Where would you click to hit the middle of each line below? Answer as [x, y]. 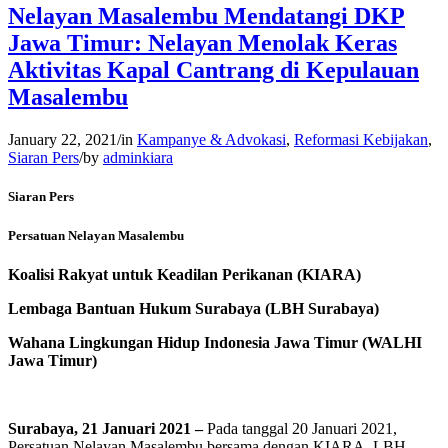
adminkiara [138, 158]
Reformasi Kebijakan [361, 140]
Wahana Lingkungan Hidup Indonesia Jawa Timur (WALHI [215, 342]
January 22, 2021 [62, 140]
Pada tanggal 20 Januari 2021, [300, 428]
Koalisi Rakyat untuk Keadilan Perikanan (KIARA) [184, 274]
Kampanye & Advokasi [211, 140]
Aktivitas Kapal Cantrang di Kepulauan [213, 70]
